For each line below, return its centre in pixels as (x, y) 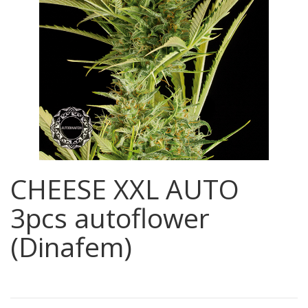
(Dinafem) (71, 246)
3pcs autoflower (110, 218)
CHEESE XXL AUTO (125, 189)
